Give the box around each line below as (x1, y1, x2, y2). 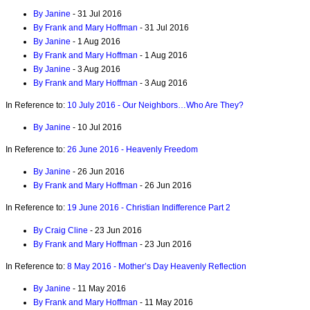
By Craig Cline (33, 225, 88, 235)
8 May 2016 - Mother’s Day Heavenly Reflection (67, 261, 246, 271)
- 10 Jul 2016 (71, 122, 122, 132)
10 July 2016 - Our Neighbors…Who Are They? (67, 100, 244, 110)
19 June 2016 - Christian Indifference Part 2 (67, 203, 230, 213)
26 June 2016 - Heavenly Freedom (67, 145, 198, 155)
